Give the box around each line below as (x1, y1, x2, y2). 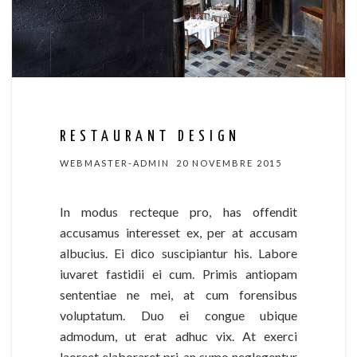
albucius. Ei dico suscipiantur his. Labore (60, 245, 297, 261)
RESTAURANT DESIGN (60, 129, 241, 145)
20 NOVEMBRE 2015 (176, 158, 282, 169)
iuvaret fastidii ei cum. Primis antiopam (60, 266, 297, 282)
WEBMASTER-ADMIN (60, 158, 170, 169)
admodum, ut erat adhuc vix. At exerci (60, 328, 297, 344)
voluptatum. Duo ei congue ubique (60, 308, 297, 324)
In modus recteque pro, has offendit (60, 204, 297, 220)
